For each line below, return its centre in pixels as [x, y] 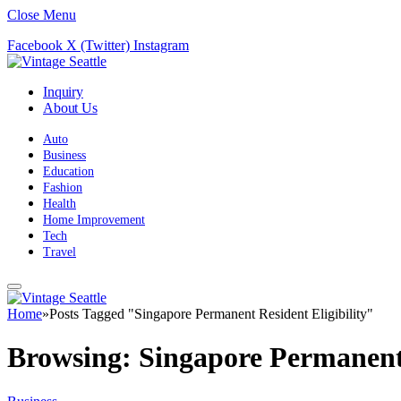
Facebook [35, 45]
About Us [70, 108]
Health [60, 204]
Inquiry [63, 92]
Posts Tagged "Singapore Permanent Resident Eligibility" [211, 314]
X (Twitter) [98, 45]
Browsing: [73, 358]
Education [68, 171]
